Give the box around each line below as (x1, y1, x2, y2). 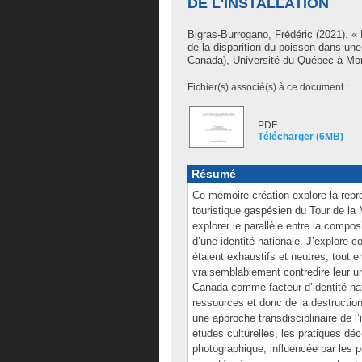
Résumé (192, 167, 236, 180)
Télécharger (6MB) (258, 131, 343, 142)
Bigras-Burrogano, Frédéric (187, 28, 313, 40)
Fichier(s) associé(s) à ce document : (187, 82, 348, 93)
